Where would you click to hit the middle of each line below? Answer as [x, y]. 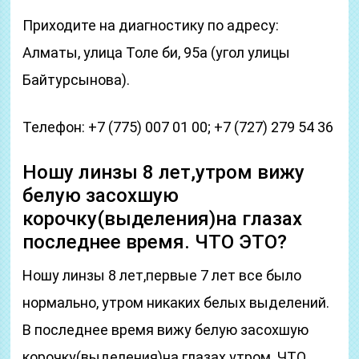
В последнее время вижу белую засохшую [166, 330]
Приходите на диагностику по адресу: [151, 25]
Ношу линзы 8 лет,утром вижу [164, 172]
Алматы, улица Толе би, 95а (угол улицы [157, 52]
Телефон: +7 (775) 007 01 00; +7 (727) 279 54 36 [178, 127]
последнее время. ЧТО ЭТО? [155, 242]
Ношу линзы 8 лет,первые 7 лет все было [162, 275]
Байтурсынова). [77, 80]
